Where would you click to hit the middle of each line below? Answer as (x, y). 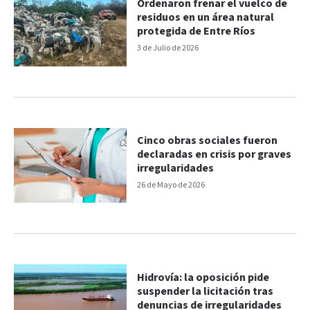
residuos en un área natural (206, 18)
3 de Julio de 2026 (168, 48)
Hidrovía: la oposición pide (203, 277)
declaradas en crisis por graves (215, 154)
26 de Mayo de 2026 (171, 185)
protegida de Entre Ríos (197, 32)
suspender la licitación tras (206, 291)
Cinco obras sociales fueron (208, 140)
